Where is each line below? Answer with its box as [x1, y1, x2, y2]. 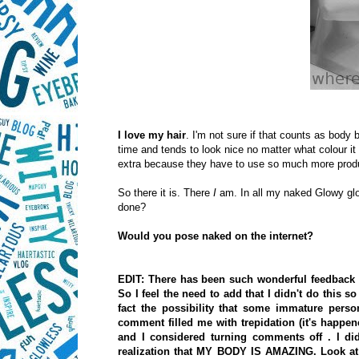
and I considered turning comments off [118, 330, 329, 343]
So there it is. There [118, 186, 213, 199]
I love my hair [118, 128, 186, 141]
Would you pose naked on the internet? [118, 229, 313, 242]
